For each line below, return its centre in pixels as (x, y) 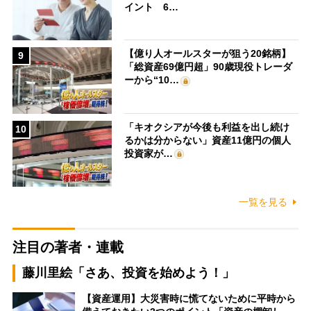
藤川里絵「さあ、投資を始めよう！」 (128, 273)
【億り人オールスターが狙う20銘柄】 (208, 54)
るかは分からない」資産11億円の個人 (208, 140)
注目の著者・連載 (68, 247)
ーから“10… (152, 80)
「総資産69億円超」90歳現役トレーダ (209, 67)
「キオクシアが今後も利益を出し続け (207, 127)
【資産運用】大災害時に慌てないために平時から (188, 299)
